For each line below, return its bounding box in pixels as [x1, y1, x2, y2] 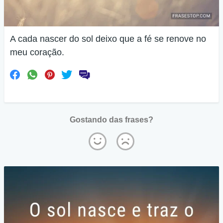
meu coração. [10, 47, 64, 57]
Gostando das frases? [70, 115, 153, 124]
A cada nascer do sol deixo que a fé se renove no [10, 34, 206, 44]
